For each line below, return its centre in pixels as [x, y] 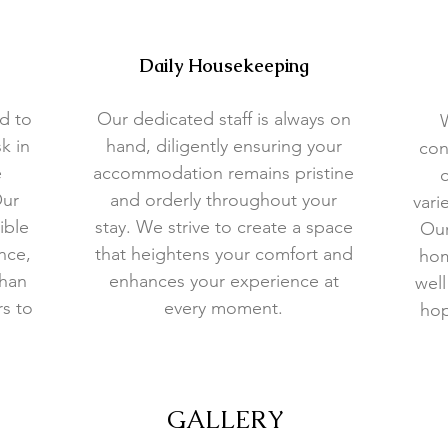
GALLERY [225, 419]
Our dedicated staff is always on [223, 119]
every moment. [223, 308]
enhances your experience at [223, 281]
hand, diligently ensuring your [223, 146]
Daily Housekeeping [223, 65]
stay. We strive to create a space [223, 227]
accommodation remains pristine [223, 173]
